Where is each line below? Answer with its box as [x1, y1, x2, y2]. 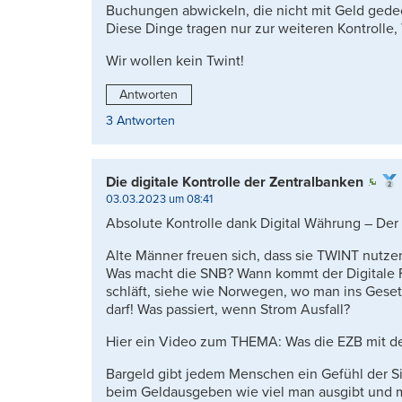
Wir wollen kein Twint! [106, 51, 244, 70]
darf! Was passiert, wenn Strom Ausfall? [106, 301, 350, 319]
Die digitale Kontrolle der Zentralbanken [106, 173, 363, 192]
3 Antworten [106, 113, 175, 129]
